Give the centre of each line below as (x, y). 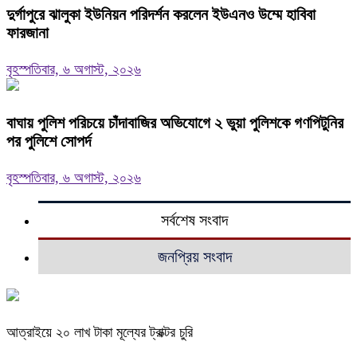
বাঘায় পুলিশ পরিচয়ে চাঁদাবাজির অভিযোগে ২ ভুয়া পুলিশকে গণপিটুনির (175, 123)
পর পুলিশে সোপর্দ (49, 141)
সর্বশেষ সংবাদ (194, 220)
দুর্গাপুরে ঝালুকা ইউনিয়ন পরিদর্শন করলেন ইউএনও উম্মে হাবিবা (161, 15)
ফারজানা (27, 33)
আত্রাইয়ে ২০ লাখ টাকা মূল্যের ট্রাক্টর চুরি (100, 332)
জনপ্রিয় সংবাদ (194, 256)
